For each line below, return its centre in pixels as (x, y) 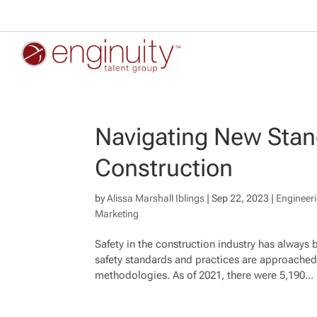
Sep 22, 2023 (241, 198)
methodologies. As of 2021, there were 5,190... (204, 276)
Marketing (117, 214)
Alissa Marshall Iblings (156, 198)
